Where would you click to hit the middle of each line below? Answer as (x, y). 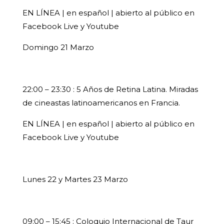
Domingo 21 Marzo (58, 47)
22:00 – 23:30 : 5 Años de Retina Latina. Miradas (110, 89)
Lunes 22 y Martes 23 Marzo (75, 179)
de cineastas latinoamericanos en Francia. (101, 103)
